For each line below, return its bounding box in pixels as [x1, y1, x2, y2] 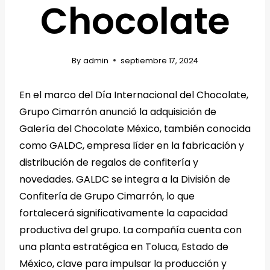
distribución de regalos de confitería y [19, 155, 198, 169]
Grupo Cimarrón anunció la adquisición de [19, 104, 216, 119]
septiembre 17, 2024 [120, 55, 198, 66]
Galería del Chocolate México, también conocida [19, 121, 251, 136]
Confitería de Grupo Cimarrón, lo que [19, 189, 195, 203]
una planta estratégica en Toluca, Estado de [19, 239, 228, 254]
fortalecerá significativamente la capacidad [19, 206, 228, 220]
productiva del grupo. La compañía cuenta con [19, 222, 242, 237]
